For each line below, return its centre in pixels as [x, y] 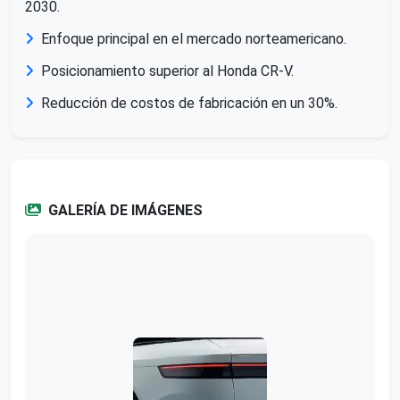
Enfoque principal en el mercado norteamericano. [194, 38]
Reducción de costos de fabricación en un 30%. [189, 103]
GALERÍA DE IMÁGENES [125, 210]
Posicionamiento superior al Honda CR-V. [167, 71]
